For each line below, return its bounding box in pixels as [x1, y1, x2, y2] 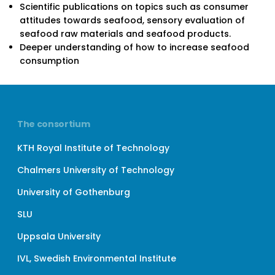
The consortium [17, 117, 90, 130]
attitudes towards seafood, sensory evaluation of [19, 14, 245, 27]
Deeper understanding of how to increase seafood [19, 41, 249, 54]
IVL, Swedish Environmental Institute [17, 252, 177, 265]
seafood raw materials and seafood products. [19, 28, 231, 41]
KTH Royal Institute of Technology [17, 141, 170, 154]
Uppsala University [17, 230, 101, 242]
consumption [19, 55, 79, 68]
